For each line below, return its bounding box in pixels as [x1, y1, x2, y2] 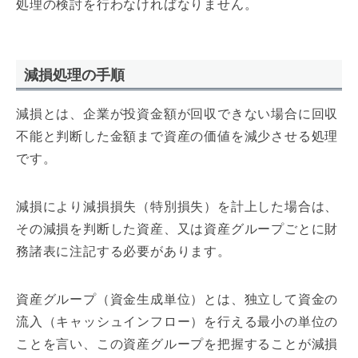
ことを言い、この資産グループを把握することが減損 [16, 336, 339, 351]
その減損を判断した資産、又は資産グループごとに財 [16, 221, 339, 236]
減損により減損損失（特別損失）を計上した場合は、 [16, 199, 339, 213]
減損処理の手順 [24, 66, 125, 83]
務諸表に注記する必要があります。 [16, 244, 231, 258]
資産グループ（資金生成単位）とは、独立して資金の [16, 292, 339, 306]
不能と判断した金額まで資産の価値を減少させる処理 [16, 129, 339, 143]
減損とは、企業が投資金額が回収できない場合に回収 [16, 106, 339, 121]
